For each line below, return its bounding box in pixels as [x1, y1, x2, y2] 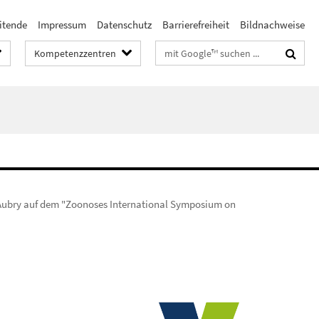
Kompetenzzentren [34, 47, 116, 60]
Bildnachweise [240, 18, 305, 31]
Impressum [38, 18, 86, 31]
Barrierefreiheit [162, 18, 229, 31]
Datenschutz [97, 18, 152, 31]
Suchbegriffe [156, 43, 212, 57]
